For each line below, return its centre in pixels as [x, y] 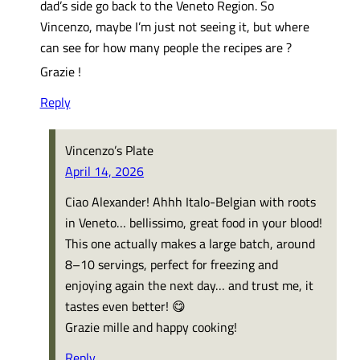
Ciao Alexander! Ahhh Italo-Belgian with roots [191, 201]
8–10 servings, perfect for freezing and [172, 264]
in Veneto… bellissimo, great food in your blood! [194, 222]
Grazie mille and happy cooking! [151, 326]
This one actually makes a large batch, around [190, 243]
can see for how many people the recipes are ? [166, 47]
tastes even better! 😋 [126, 305]
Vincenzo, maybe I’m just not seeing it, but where [174, 26]
